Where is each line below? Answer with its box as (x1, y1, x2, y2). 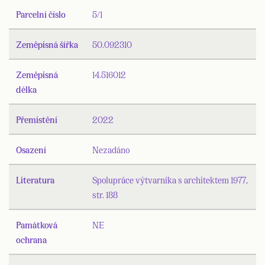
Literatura (16, 174, 54, 186)
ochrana (16, 234, 47, 245)
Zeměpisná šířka (16, 38, 78, 50)
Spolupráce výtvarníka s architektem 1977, (92, 174, 248, 186)
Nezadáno (92, 144, 130, 156)
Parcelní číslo (16, 8, 66, 20)
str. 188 (92, 189, 118, 201)
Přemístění (16, 114, 57, 125)
